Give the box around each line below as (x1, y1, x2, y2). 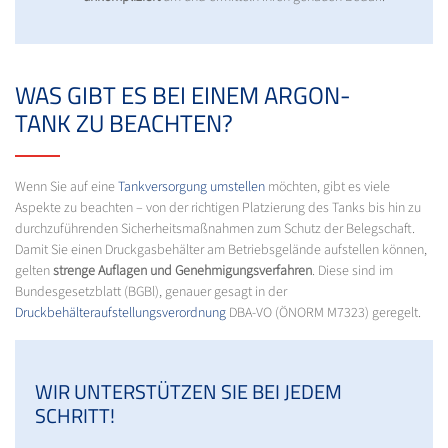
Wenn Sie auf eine (15, 176, 118, 197)
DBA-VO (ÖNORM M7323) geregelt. (226, 302, 421, 323)
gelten (15, 260, 53, 281)
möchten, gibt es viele (265, 176, 390, 197)
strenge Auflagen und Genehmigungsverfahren (53, 260, 312, 281)
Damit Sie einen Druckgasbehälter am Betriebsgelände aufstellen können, (15, 239, 427, 260)
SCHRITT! (35, 399, 115, 431)
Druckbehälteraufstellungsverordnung (15, 302, 226, 323)
